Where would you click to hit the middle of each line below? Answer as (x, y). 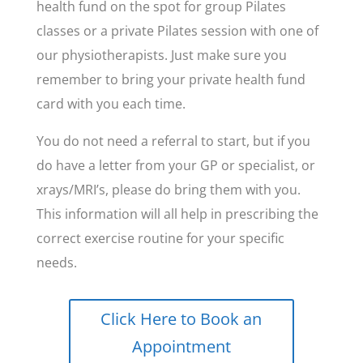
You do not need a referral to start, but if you (173, 141)
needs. (56, 263)
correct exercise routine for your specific (160, 238)
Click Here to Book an (181, 319)
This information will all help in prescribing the (177, 214)
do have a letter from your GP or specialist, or (175, 165)
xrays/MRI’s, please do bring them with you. (168, 190)
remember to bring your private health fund (171, 79)
